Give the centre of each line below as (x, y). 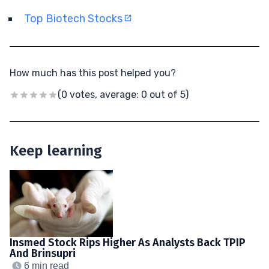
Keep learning (56, 150)
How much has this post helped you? (93, 73)
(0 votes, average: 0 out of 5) (123, 94)
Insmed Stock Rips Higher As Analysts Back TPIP (128, 242)
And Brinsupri (43, 253)
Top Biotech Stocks (73, 18)
